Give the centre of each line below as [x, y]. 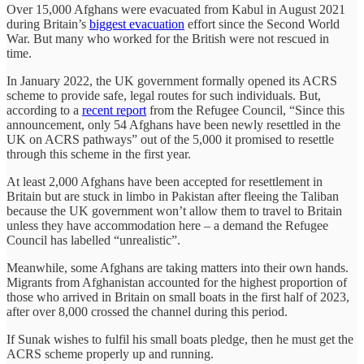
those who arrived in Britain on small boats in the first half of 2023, [178, 297]
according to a [44, 110]
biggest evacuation [137, 24]
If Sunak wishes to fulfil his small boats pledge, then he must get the [180, 339]
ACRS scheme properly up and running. [110, 353]
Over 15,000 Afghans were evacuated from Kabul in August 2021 [176, 9]
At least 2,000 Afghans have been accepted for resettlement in [165, 181]
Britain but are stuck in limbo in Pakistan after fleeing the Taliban [173, 196]
